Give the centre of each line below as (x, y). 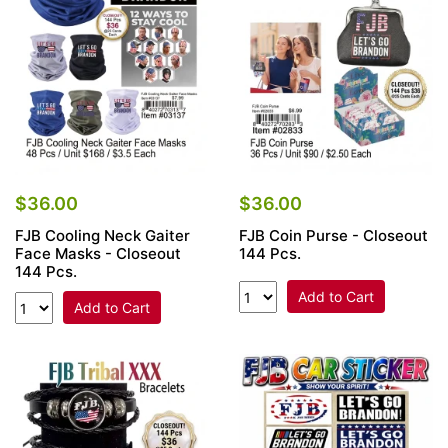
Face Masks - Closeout (98, 254)
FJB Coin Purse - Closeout (333, 236)
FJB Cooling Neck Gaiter (102, 236)
